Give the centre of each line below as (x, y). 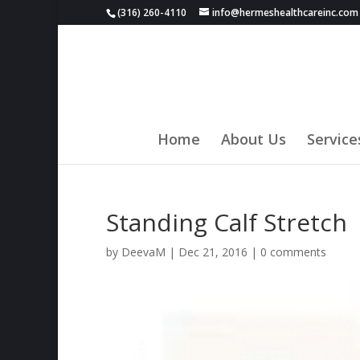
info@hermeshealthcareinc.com (285, 12)
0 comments (293, 252)
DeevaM (143, 252)
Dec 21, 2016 (213, 252)
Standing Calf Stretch (227, 222)
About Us (254, 139)
